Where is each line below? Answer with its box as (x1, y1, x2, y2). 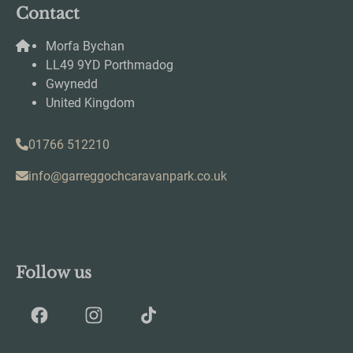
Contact (16, 3, 80, 23)
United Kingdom (46, 95, 135, 110)
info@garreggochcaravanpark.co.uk (28, 168, 227, 184)
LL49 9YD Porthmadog (46, 57, 173, 72)
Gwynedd (46, 76, 98, 91)
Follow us (16, 262, 91, 282)
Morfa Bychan (46, 38, 124, 54)
